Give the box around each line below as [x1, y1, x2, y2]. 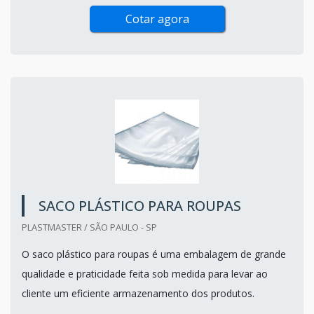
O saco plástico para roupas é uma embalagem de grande [22, 247, 286, 261]
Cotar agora [125, 11, 189, 27]
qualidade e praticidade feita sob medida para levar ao [22, 266, 268, 280]
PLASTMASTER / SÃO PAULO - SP [22, 220, 157, 233]
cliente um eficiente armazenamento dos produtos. [22, 286, 254, 300]
